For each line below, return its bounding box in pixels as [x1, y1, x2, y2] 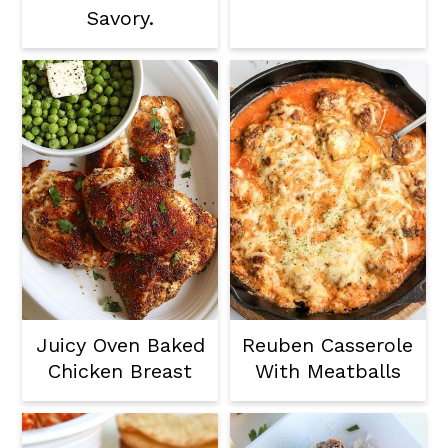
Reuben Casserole [242, 333, 414, 358]
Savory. [86, 5, 154, 30]
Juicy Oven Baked [35, 333, 205, 358]
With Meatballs [254, 359, 401, 384]
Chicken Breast [48, 359, 193, 384]
